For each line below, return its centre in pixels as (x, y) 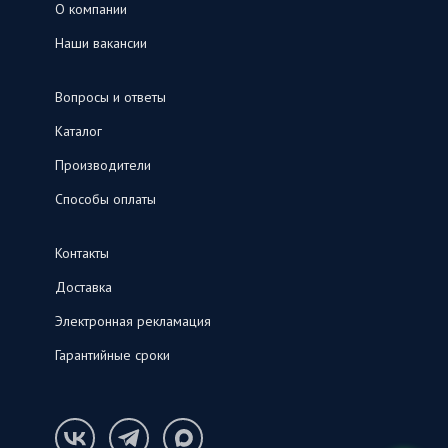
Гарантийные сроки (112, 355)
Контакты (82, 253)
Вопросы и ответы (110, 97)
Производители (103, 165)
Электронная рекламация (133, 321)
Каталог (78, 131)
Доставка (83, 287)
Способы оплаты (105, 199)
